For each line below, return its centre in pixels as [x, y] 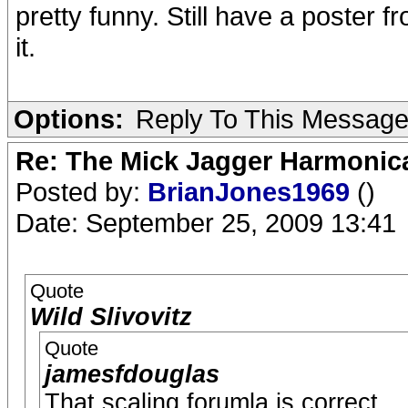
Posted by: [82, 192]
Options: [69, 119]
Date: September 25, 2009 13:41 [206, 223]
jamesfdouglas [132, 374]
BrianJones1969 [252, 192]
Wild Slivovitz [111, 317]
